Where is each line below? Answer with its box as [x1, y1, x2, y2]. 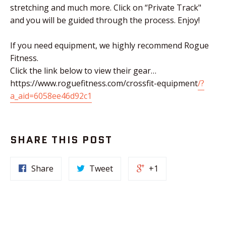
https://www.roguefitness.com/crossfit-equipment [10, 77, 198, 89]
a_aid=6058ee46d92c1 [10, 90, 92, 101]
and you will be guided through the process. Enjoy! [10, 14, 200, 26]
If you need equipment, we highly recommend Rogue [10, 39, 209, 51]
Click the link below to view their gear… [10, 65, 156, 76]
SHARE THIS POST [10, 132, 112, 147]
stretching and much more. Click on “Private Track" [10, 2, 201, 13]
